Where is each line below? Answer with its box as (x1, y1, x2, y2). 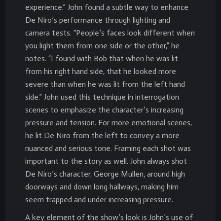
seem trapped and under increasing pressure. (25, 194, 173, 204)
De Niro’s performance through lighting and (25, 15, 170, 25)
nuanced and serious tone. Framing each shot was (25, 143, 191, 153)
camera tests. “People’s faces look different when (25, 28, 195, 37)
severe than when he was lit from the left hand (25, 79, 185, 89)
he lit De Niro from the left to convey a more (25, 130, 180, 140)
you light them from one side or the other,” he (25, 40, 180, 50)
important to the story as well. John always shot (25, 156, 187, 166)
